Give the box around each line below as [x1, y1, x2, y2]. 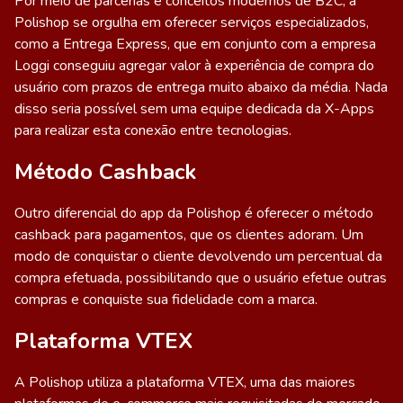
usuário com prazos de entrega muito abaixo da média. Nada [14, 77, 388, 97]
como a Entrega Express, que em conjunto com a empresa [14, 34, 376, 54]
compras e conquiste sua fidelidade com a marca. [14, 290, 318, 309]
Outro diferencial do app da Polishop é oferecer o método [14, 203, 373, 223]
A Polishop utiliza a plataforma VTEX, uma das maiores [14, 372, 355, 392]
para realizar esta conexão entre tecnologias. [14, 121, 291, 140]
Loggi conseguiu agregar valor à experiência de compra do [14, 56, 374, 76]
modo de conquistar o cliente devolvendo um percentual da [14, 246, 382, 266]
